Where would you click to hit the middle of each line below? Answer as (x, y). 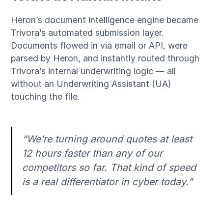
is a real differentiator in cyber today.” (107, 182)
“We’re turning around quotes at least (107, 139)
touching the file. (46, 97)
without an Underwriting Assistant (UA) (91, 84)
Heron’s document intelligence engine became (105, 20)
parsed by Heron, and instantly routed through (105, 58)
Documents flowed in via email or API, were (99, 46)
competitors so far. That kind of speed (109, 168)
